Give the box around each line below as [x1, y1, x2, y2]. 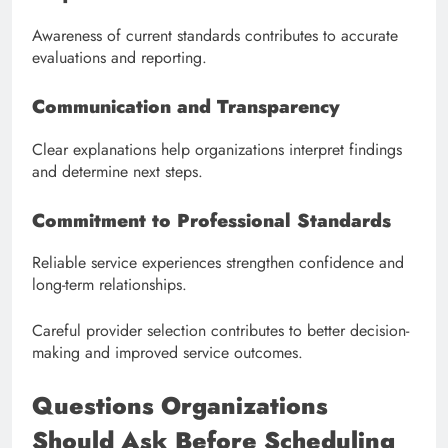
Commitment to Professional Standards [32, 206, 391, 234]
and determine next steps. [32, 159, 203, 183]
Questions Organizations [32, 388, 328, 424]
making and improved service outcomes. [32, 341, 303, 365]
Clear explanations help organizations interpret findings [32, 137, 402, 161]
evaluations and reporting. [32, 46, 207, 70]
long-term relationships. [32, 273, 187, 297]
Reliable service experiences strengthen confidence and [32, 251, 404, 275]
